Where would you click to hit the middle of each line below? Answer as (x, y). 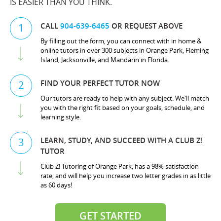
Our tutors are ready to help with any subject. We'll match (125, 98)
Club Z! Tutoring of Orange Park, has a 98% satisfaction (120, 166)
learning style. (61, 117)
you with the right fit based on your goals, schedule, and (123, 108)
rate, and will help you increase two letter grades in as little (126, 176)
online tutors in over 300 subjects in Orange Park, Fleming (125, 50)
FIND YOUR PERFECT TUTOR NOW (100, 83)
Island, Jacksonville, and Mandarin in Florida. (105, 60)
